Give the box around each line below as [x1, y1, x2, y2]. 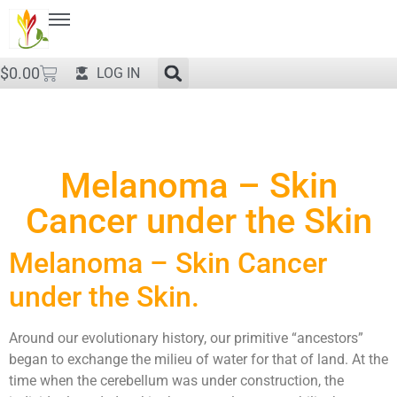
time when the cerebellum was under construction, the [9, 372, 344, 389]
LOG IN [96, 64, 140, 82]
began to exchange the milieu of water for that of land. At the [9, 351, 388, 368]
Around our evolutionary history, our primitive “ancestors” [9, 330, 363, 346]
